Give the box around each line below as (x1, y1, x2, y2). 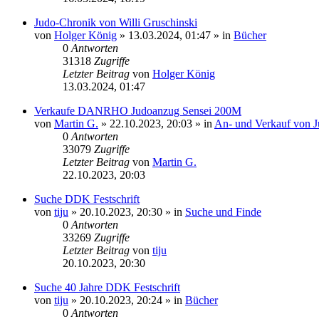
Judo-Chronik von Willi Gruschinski (34, 16, 197, 28)
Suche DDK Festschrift (34, 193, 140, 205)
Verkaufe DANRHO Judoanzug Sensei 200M (34, 105, 241, 117)
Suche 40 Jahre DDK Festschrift (34, 281, 180, 293)
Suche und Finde (185, 206, 261, 218)
